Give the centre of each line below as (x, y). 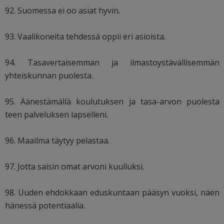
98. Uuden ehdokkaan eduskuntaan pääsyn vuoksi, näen (112, 192)
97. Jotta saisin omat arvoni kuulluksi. (74, 166)
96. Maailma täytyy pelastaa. (57, 140)
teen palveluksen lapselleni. (56, 114)
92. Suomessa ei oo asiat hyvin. (62, 10)
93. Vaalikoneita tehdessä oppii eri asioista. (85, 36)
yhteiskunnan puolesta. (49, 75)
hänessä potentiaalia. (45, 205)
